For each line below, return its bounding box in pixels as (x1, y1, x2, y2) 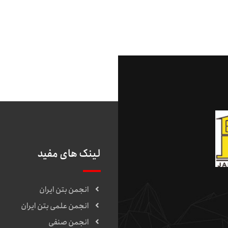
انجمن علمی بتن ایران (21, 200, 90, 212)
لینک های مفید (37, 146, 101, 162)
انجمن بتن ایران (39, 184, 90, 196)
